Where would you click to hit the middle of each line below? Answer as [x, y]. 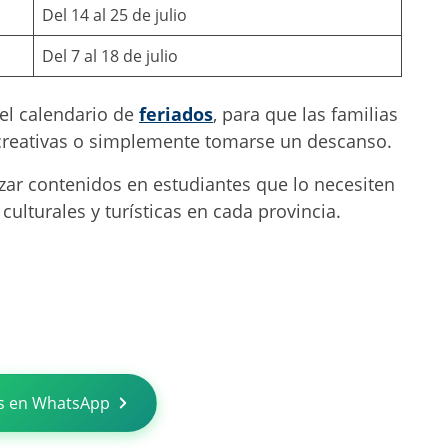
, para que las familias [305, 113]
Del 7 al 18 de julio [110, 55]
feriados [176, 113]
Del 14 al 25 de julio [114, 14]
